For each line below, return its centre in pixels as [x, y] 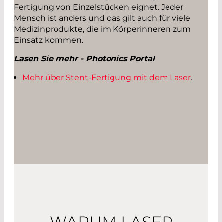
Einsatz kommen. [51, 40]
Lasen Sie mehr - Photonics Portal [84, 58]
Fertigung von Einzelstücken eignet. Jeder [99, 7]
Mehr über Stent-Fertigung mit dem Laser [107, 77]
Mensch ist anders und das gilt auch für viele [102, 18]
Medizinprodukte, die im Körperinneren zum [102, 29]
